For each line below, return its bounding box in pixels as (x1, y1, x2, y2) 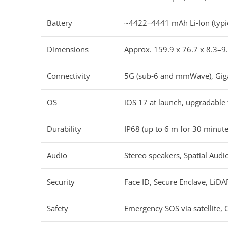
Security (47, 176, 75, 187)
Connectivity (47, 70, 90, 81)
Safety (47, 203, 68, 213)
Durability (47, 123, 81, 134)
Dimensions (47, 44, 89, 54)
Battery (47, 17, 72, 28)
